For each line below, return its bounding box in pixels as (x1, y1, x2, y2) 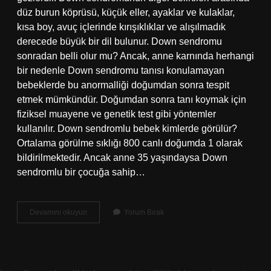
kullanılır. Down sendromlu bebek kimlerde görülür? (17, 123, 237, 134)
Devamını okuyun (30, 208, 87, 217)
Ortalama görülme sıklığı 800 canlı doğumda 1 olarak (17, 138, 243, 148)
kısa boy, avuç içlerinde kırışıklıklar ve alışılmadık (17, 22, 226, 32)
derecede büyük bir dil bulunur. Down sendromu (17, 36, 222, 47)
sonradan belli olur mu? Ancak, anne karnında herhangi (17, 51, 254, 61)
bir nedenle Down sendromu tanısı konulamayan (17, 65, 224, 76)
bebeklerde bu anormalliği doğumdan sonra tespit (17, 80, 229, 90)
